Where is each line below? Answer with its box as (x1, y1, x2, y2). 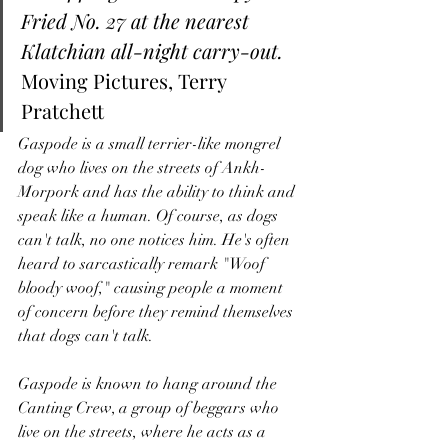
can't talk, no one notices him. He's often (18, 230, 294, 251)
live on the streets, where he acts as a (18, 422, 270, 443)
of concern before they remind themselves (18, 302, 297, 323)
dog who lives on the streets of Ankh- (18, 158, 266, 179)
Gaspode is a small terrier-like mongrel (18, 134, 284, 155)
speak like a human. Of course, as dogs (18, 206, 282, 227)
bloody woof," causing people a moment (18, 278, 287, 299)
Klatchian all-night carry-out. (21, 37, 283, 65)
